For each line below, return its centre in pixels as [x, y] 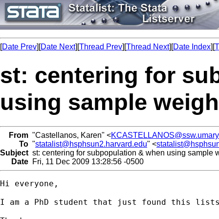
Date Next [58, 47]
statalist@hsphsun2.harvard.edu [91, 144]
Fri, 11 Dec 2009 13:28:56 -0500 [86, 161]
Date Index [192, 47]
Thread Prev [101, 47]
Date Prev [19, 47]
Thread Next [148, 47]
